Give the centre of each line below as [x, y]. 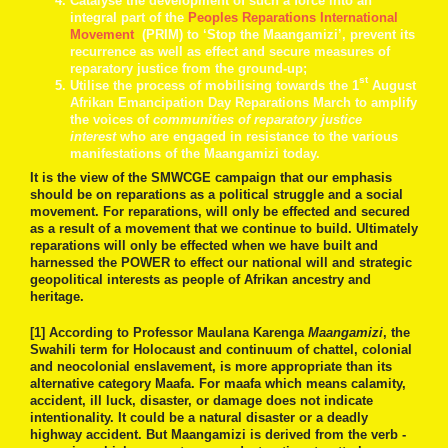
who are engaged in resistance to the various [257, 137]
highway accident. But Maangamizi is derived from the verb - [218, 435]
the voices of [111, 120]
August [392, 86]
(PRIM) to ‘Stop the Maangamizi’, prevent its [276, 35]
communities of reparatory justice [257, 120]
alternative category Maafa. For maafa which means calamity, [218, 384]
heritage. [57, 297]
